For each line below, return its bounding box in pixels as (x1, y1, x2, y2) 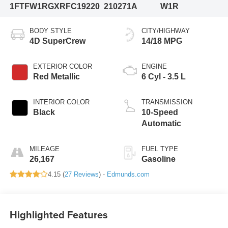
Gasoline (141, 154, 176, 163)
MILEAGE (29, 145, 60, 153)
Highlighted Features (9, 207, 108, 222)
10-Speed (141, 107, 178, 117)
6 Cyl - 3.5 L (141, 72, 186, 81)
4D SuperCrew (29, 36, 85, 45)
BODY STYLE (29, 26, 72, 35)
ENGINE (141, 62, 167, 70)
